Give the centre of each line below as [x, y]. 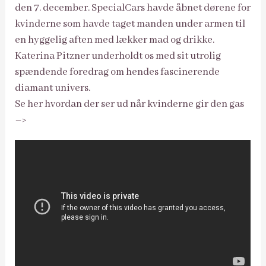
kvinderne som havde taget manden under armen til [130, 24]
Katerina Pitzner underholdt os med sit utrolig [118, 56]
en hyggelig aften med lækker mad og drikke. [115, 40]
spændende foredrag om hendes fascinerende [118, 72]
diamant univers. [53, 88]
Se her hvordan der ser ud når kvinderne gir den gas [130, 104]
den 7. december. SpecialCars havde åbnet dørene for [133, 8]
